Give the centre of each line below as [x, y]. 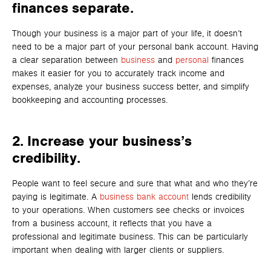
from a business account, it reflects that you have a [112, 223]
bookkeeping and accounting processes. [90, 100]
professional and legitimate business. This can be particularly [130, 237]
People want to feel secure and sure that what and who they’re [135, 183]
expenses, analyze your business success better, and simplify [131, 87]
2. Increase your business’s [102, 141]
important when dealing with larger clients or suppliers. [118, 250]
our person [144, 47]
